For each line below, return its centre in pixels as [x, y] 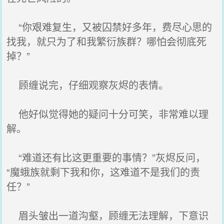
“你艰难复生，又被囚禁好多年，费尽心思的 [109, 27]
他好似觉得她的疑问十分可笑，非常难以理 [108, 114]
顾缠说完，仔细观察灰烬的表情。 [88, 85]
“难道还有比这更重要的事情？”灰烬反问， [106, 157]
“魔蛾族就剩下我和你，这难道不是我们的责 [103, 172]
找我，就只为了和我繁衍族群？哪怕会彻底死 [107, 41]
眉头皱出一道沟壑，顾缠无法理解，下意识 [108, 215]
